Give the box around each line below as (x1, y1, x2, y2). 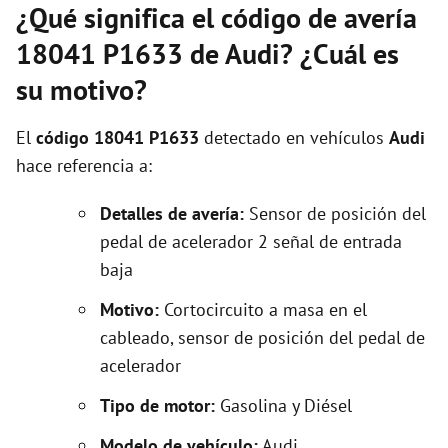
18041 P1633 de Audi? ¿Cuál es (16, 35, 399, 72)
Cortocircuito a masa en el (159, 298, 367, 321)
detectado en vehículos (199, 126, 389, 149)
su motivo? (16, 71, 147, 108)
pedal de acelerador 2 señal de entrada (100, 230, 402, 253)
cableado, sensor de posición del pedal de (100, 326, 425, 349)
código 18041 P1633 (36, 126, 199, 149)
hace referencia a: (16, 154, 152, 177)
